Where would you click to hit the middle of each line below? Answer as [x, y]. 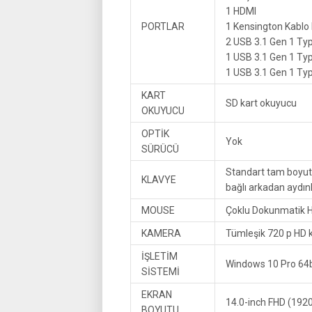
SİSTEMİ [161, 272]
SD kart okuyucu [261, 103]
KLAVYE [159, 180]
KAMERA [161, 233]
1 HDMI [241, 11]
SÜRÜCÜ [160, 149]
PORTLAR [163, 26]
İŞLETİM [159, 256]
